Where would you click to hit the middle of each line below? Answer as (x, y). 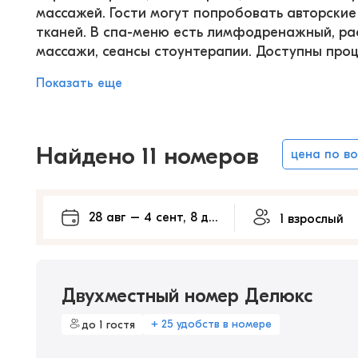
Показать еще (79, 83)
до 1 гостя (109, 324)
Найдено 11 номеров (147, 156)
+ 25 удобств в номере (211, 324)
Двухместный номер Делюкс (187, 296)
